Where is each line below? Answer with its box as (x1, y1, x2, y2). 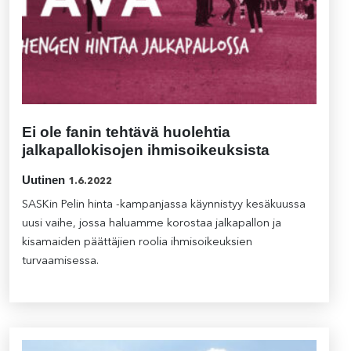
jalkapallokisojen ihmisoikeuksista (22, 142, 270, 159)
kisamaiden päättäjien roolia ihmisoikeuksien (22, 237, 252, 249)
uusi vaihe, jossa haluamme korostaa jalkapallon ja (22, 218, 281, 230)
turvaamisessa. (22, 255, 99, 268)
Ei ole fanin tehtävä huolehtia (22, 124, 230, 141)
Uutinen (22, 173, 65, 187)
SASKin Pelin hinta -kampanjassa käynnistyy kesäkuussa (22, 199, 306, 212)
